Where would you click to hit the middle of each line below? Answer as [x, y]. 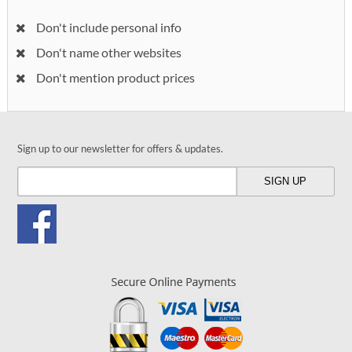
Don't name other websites [108, 52]
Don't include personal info [108, 27]
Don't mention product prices [115, 77]
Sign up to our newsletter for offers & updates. [121, 148]
